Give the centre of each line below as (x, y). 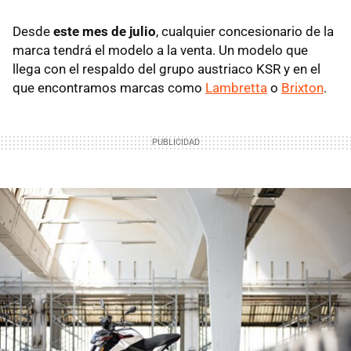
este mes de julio (105, 32)
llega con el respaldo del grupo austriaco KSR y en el (166, 69)
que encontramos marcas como (109, 88)
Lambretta (236, 88)
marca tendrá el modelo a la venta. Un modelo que (160, 51)
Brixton (302, 88)
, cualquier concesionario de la (245, 32)
